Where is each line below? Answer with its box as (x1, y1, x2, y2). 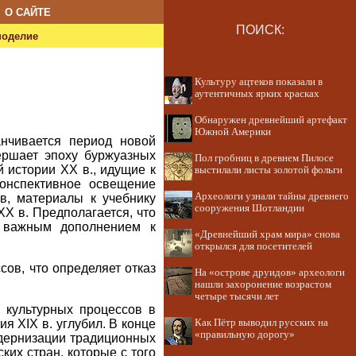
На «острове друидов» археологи (195, 267, 345, 278)
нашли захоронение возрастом (195, 279, 331, 290)
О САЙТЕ (4, 6, 51, 18)
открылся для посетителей (195, 241, 312, 252)
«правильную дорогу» (195, 329, 295, 340)
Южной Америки (195, 126, 271, 137)
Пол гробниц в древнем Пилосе (195, 153, 334, 164)
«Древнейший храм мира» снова (195, 229, 340, 240)
